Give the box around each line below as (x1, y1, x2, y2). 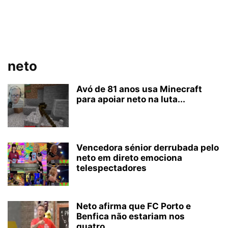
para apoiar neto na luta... (76, 94, 185, 104)
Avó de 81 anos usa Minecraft (76, 84, 202, 94)
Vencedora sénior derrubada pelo (76, 142, 219, 153)
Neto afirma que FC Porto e (76, 201, 191, 211)
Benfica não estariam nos (76, 211, 185, 221)
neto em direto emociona (76, 153, 182, 163)
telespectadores (76, 163, 147, 173)
